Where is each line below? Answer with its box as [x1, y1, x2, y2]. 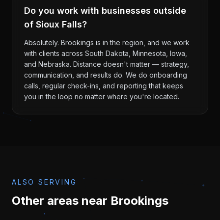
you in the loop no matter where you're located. [24, 92, 179, 101]
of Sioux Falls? [24, 19, 87, 29]
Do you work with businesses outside [24, 5, 186, 16]
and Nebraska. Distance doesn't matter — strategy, [24, 60, 189, 68]
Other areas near [12, 193, 110, 208]
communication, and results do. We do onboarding [24, 71, 187, 79]
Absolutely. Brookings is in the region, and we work [24, 38, 190, 47]
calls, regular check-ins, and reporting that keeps [24, 82, 183, 90]
